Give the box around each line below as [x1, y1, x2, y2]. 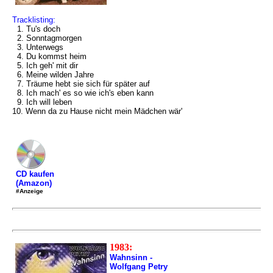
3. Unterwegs [12, 43, 63, 52]
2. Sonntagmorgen [12, 34, 82, 43]
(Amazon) [16, 179, 52, 188]
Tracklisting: [12, 15, 55, 24]
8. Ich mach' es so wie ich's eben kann [12, 88, 154, 97]
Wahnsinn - [110, 253, 152, 262]
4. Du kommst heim [12, 52, 87, 61]
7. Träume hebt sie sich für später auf [12, 79, 150, 88]
